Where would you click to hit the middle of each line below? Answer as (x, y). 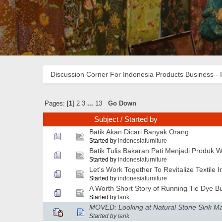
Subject (107, 119)
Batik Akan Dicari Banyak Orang (139, 132)
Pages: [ (56, 104)
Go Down (122, 104)
